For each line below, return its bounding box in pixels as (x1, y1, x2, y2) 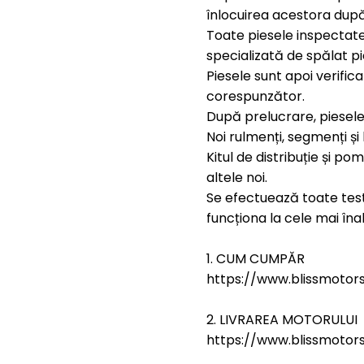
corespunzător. (206, 87, 305, 106)
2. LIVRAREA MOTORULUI (206, 310, 357, 329)
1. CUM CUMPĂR (206, 249, 305, 268)
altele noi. (206, 168, 267, 187)
